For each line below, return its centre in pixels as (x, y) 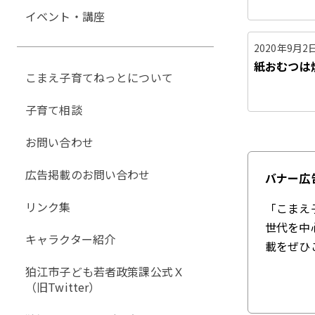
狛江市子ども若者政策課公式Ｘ (105, 271)
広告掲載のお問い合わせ (88, 174)
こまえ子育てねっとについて (99, 77)
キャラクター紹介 (71, 239)
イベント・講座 (65, 16)
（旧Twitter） (63, 287)
